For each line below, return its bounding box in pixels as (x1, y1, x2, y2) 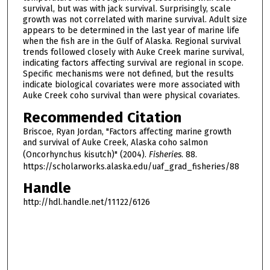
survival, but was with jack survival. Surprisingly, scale (22, 3, 231, 14)
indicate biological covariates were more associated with (22, 79, 240, 90)
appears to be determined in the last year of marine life (22, 25, 239, 36)
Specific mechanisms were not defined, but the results (22, 68, 234, 79)
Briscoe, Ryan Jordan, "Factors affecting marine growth (22, 126, 231, 137)
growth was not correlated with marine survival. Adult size (22, 14, 247, 25)
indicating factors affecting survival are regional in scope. (22, 57, 243, 68)
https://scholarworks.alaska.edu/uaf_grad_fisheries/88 (22, 161, 239, 172)
